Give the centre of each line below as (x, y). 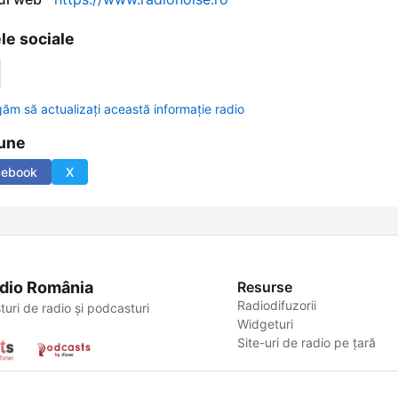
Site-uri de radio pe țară (307, 343)
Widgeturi (266, 324)
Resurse (265, 287)
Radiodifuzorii (277, 306)
